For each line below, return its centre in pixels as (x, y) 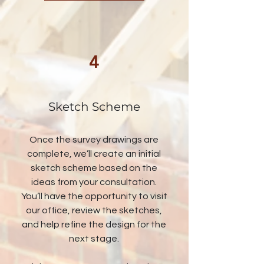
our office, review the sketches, (94, 210)
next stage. (94, 239)
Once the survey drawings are (94, 140)
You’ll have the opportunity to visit (94, 196)
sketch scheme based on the (94, 168)
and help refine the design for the (94, 225)
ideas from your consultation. (94, 182)
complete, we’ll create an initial (94, 154)
